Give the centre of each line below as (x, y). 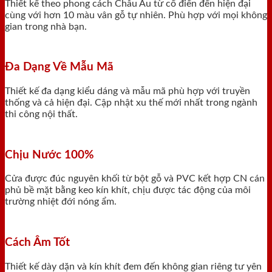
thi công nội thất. (41, 114)
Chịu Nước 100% (49, 155)
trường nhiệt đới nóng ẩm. (61, 202)
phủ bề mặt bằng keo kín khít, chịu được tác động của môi (128, 190)
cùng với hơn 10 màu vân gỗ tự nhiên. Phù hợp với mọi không (136, 15)
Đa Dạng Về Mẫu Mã (59, 67)
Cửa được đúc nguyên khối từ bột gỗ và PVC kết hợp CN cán (135, 179)
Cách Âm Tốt (37, 243)
